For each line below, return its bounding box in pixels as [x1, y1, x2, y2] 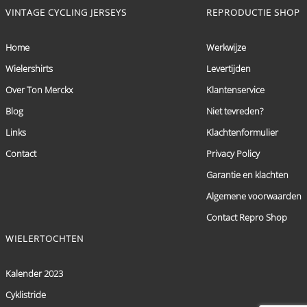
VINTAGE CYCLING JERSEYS [5, 5, 127, 19]
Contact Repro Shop [206, 210, 287, 223]
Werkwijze [206, 40, 246, 53]
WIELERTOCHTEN [5, 232, 84, 245]
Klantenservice [206, 83, 265, 96]
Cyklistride [5, 288, 46, 301]
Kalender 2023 [5, 267, 63, 280]
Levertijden [206, 62, 251, 75]
